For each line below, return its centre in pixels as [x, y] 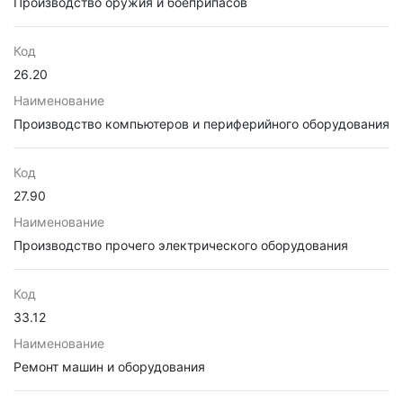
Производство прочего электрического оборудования [181, 245]
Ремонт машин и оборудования [109, 367]
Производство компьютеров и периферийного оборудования [201, 124]
